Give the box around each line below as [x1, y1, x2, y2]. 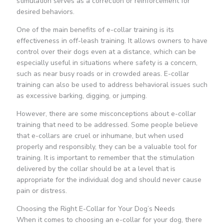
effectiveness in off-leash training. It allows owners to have [16, 36, 207, 46]
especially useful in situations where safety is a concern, [16, 58, 197, 68]
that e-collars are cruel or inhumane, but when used [16, 131, 183, 141]
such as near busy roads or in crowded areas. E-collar [16, 69, 189, 79]
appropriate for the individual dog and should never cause [16, 175, 201, 185]
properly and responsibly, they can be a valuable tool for [16, 142, 197, 152]
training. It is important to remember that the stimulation [16, 153, 194, 163]
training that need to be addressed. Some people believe [16, 120, 198, 130]
